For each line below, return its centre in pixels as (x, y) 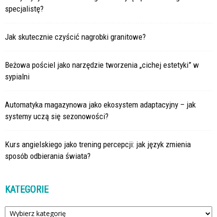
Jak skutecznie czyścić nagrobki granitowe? (75, 37)
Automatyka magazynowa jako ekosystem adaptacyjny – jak (100, 104)
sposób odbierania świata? (48, 156)
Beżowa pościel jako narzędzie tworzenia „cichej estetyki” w (102, 65)
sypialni (17, 76)
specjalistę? (24, 8)
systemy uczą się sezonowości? (57, 116)
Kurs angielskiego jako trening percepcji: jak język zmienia (98, 144)
